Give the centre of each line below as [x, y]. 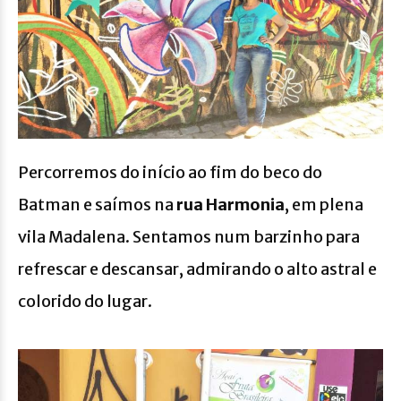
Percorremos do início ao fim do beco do [170, 173]
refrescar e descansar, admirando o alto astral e [197, 269]
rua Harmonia [230, 205]
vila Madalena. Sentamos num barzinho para [189, 237]
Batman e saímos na [97, 205]
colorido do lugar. [85, 302]
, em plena [324, 205]
